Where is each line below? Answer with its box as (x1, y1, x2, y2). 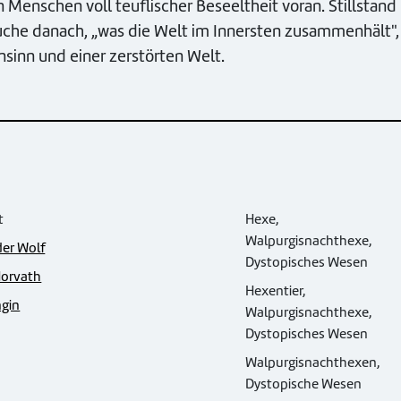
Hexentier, (245, 282, 306, 301)
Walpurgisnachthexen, (245, 354, 380, 372)
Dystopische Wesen (245, 375, 362, 394)
